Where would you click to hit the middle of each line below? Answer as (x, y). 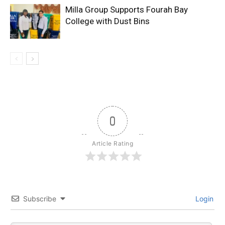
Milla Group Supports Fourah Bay (127, 10)
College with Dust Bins (107, 21)
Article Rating (113, 144)
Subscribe (40, 199)
